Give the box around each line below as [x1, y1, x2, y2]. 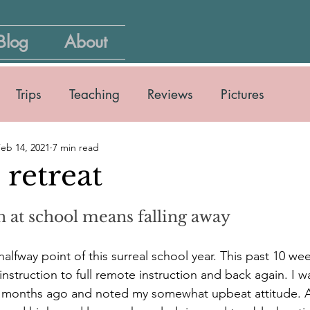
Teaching [69, 85, 120, 103]
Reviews [147, 85, 193, 103]
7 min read [53, 140, 99, 154]
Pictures [221, 85, 264, 103]
